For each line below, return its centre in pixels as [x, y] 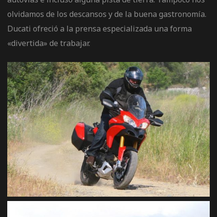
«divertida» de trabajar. [49, 43]
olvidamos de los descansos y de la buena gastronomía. [107, 14]
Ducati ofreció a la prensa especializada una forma [100, 28]
